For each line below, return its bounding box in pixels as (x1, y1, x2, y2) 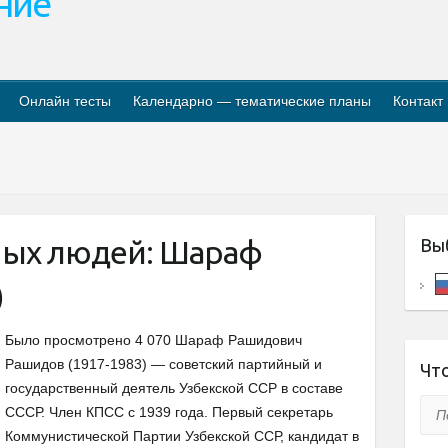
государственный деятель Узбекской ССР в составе (5, 380, 343, 396)
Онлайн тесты (19, 93, 111, 109)
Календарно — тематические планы (133, 93, 371, 109)
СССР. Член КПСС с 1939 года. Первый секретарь (5, 404, 333, 420)
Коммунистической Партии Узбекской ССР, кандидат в (5, 428, 359, 444)
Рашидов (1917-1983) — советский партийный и (5, 356, 322, 372)
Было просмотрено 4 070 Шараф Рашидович (5, 332, 302, 348)
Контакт (393, 93, 443, 109)
